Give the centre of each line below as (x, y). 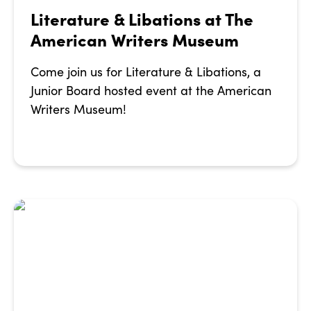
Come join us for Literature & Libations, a (146, 72)
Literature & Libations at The (142, 19)
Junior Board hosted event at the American (151, 91)
